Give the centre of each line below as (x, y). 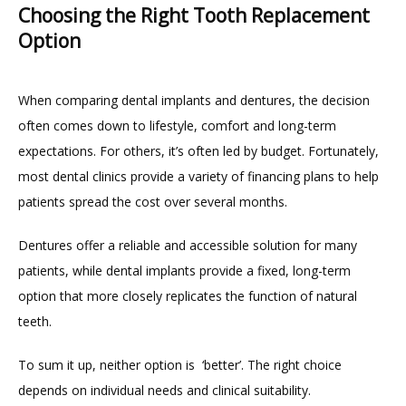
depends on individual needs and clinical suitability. (164, 390)
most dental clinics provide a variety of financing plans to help (198, 176)
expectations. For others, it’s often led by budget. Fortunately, (198, 150)
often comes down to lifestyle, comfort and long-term (177, 125)
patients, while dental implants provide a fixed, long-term (184, 270)
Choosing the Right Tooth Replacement (194, 16)
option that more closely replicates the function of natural (188, 295)
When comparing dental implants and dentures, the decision (194, 100)
